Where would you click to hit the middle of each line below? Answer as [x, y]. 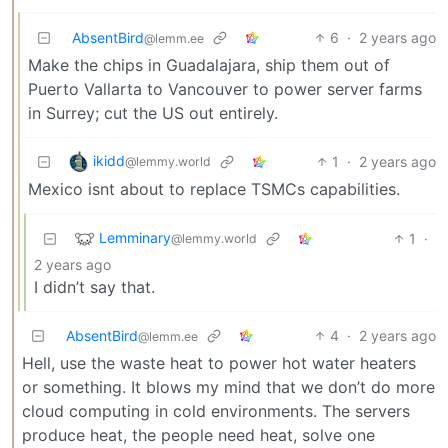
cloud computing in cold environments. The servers [216, 410]
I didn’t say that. [94, 286]
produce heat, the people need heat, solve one [198, 434]
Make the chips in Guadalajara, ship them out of [209, 64]
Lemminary [135, 237]
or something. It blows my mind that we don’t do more [228, 386]
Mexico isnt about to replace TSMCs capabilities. [214, 188]
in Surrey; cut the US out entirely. [153, 112]
